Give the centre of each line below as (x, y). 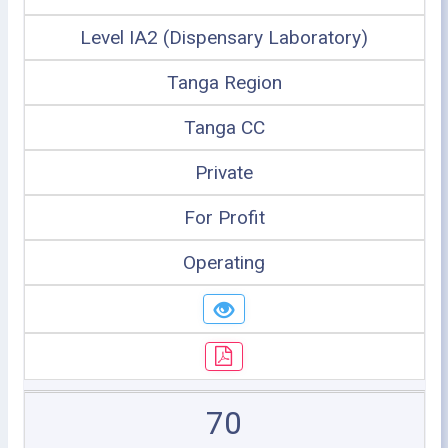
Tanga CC (224, 127)
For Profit (224, 217)
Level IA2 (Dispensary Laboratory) (224, 37)
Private (224, 172)
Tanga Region (224, 82)
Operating (224, 262)
